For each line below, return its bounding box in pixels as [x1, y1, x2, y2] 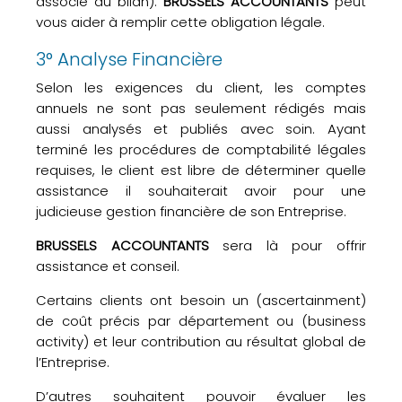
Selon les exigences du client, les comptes [36, 78, 366, 97]
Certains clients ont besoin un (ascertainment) [36, 291, 366, 310]
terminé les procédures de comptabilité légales [36, 140, 366, 159]
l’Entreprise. [36, 353, 109, 371]
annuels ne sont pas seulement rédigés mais [36, 99, 366, 118]
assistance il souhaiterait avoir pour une [36, 181, 366, 200]
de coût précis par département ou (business [36, 311, 366, 330]
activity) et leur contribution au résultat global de [36, 332, 366, 351]
